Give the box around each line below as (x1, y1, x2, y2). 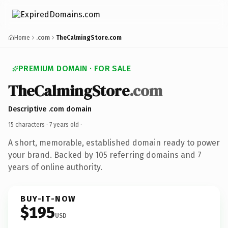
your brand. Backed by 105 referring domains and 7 (8, 150, 202, 160)
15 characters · (8, 121, 49, 128)
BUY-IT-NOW (20, 193, 76, 204)
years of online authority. (8, 162, 102, 172)
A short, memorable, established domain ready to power (8, 137, 220, 148)
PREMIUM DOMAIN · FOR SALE (18, 64, 131, 73)
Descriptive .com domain (8, 104, 92, 113)
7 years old (49, 121, 79, 128)
